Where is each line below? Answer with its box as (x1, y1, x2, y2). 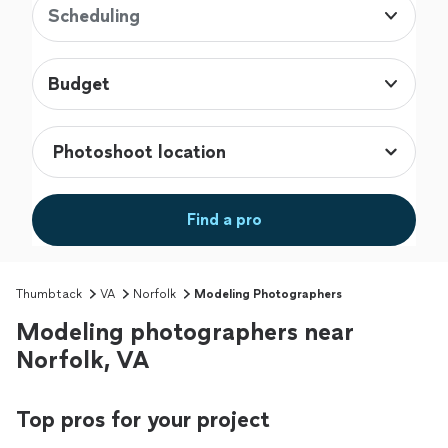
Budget (48, 73, 110, 96)
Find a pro (186, 210, 262, 230)
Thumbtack (16, 287, 82, 302)
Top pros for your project (16, 406, 270, 434)
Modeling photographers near (16, 317, 354, 347)
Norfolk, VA (16, 345, 150, 375)
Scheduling (48, 5, 140, 28)
